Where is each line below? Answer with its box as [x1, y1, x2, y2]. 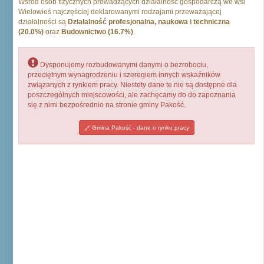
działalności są [18, 18, 68, 26]
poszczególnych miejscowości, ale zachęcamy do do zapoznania [28, 91, 236, 99]
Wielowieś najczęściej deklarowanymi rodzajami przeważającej [18, 8, 222, 16]
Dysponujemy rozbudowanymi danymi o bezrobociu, [38, 61, 208, 69]
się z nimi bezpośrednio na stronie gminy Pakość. [28, 101, 186, 109]
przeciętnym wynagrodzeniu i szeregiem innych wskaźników [28, 71, 220, 79]
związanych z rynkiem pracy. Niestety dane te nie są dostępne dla [28, 81, 237, 89]
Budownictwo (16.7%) [61, 28, 133, 36]
